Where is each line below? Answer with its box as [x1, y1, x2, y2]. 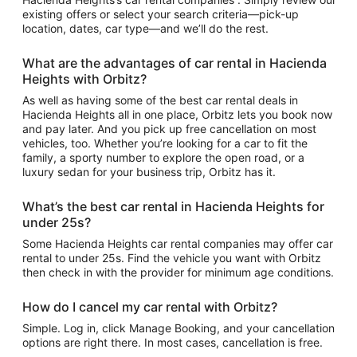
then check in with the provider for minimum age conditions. [22, 265, 334, 279]
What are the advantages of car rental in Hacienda [22, 55, 327, 71]
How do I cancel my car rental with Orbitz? [22, 299, 277, 315]
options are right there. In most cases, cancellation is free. [22, 335, 323, 349]
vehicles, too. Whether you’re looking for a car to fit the [22, 136, 308, 150]
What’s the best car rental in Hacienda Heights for [22, 198, 324, 214]
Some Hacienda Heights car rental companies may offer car [22, 237, 333, 250]
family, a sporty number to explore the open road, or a [22, 151, 304, 164]
